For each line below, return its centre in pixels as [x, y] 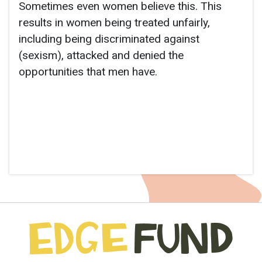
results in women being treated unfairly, [114, 22]
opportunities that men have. [88, 71]
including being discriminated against [109, 39]
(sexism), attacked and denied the [101, 55]
